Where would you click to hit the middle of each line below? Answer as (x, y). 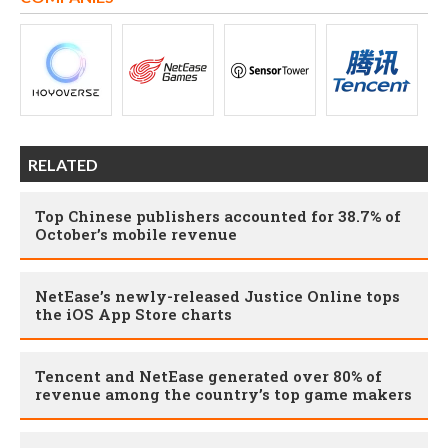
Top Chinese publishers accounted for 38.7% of (218, 216)
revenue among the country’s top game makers (223, 394)
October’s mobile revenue (136, 234)
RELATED (63, 165)
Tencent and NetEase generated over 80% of (208, 376)
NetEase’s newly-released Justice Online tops (217, 296)
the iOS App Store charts (133, 314)
